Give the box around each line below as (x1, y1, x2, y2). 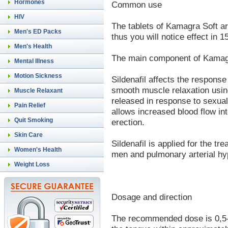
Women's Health (14, 146, 62, 153)
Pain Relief (14, 102, 45, 109)
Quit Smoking (14, 117, 53, 124)
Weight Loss (14, 161, 50, 168)
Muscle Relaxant (14, 87, 63, 94)
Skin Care (14, 131, 43, 138)
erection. (111, 117, 145, 127)
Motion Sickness (14, 72, 62, 79)
